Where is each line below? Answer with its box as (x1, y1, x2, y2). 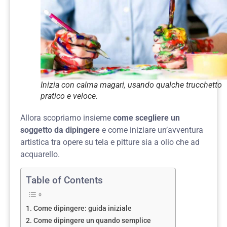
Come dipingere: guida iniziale (33, 204, 132, 213)
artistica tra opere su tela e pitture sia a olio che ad (20, 137, 200, 147)
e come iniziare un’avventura (100, 125, 203, 135)
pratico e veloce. (41, 91, 98, 101)
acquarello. (20, 149, 60, 159)
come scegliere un (111, 113, 180, 123)
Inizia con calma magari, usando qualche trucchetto (41, 80, 222, 90)
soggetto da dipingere (20, 125, 100, 135)
